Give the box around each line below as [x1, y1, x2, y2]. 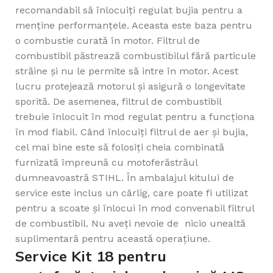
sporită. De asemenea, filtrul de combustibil [15, 96, 221, 108]
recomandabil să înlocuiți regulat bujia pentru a [15, 4, 243, 16]
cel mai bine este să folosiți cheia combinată [15, 141, 224, 154]
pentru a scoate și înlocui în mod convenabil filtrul [15, 202, 254, 214]
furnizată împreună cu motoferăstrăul [15, 157, 197, 169]
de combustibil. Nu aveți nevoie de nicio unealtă [15, 218, 246, 230]
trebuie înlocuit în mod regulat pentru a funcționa [15, 111, 255, 123]
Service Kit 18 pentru [15, 247, 166, 266]
